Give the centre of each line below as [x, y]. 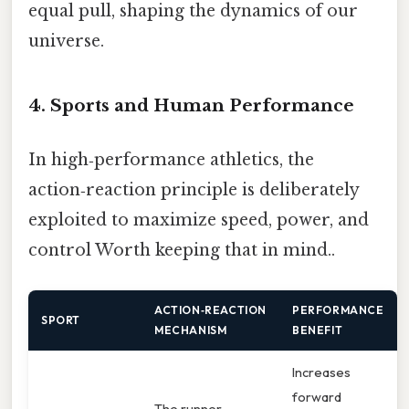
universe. [66, 42]
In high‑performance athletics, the [171, 160]
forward [317, 396]
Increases [321, 372]
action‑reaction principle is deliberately [194, 190]
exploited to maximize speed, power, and [199, 220]
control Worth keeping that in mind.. [182, 251]
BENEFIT [318, 330]
